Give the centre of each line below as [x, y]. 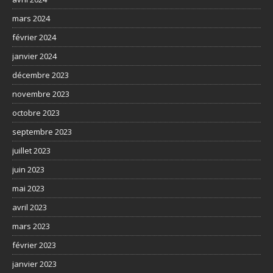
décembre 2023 [41, 75]
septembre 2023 [42, 131]
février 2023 [34, 245]
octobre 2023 [36, 112]
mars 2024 [31, 18]
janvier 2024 [34, 56]
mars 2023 [31, 226]
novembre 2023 [41, 94]
